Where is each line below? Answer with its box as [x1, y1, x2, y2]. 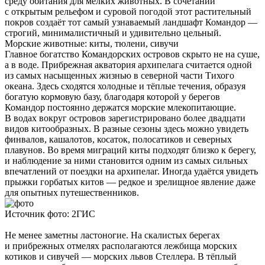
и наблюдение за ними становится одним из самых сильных [5, 155, 248, 166]
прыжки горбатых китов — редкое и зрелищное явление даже [5, 176, 256, 187]
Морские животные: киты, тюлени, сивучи [5, 38, 179, 49]
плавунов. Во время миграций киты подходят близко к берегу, [5, 144, 256, 155]
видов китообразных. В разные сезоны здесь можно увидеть [5, 123, 248, 134]
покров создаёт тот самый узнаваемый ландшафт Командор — [5, 17, 257, 27]
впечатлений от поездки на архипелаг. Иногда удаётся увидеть [5, 166, 258, 176]
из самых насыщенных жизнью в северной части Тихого [5, 70, 234, 80]
